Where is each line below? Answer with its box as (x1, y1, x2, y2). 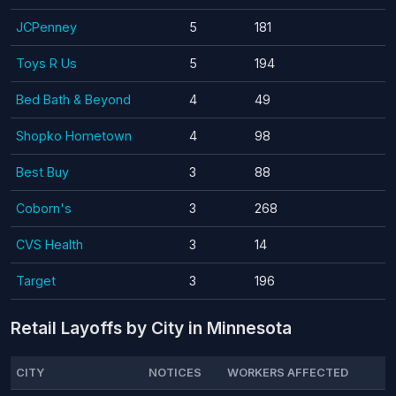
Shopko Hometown (16, 128, 132, 143)
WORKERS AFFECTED (227, 366, 348, 379)
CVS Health (16, 237, 83, 252)
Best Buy (16, 164, 69, 179)
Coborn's (16, 201, 72, 216)
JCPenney (16, 19, 77, 34)
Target (16, 273, 56, 288)
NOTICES (148, 366, 202, 379)
